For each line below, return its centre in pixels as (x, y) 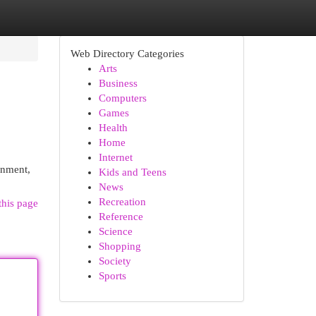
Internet (115, 157)
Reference (121, 217)
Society (115, 261)
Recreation (122, 202)
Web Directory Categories (127, 54)
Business (118, 83)
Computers (122, 98)
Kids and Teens (132, 172)
